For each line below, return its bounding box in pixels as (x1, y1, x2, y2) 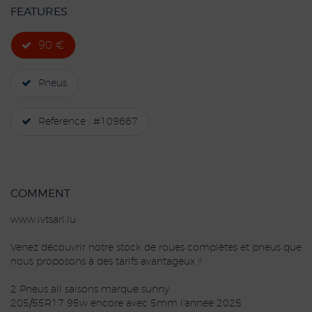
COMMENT (10, 188, 70, 199)
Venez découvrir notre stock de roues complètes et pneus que (10, 243, 302, 253)
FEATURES (10, 6, 68, 17)
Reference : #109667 (38, 117, 138, 127)
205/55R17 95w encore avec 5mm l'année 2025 (10, 299, 242, 309)
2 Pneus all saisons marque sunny (10, 285, 172, 295)
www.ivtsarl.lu (10, 215, 76, 225)
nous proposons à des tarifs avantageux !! (10, 257, 202, 267)
